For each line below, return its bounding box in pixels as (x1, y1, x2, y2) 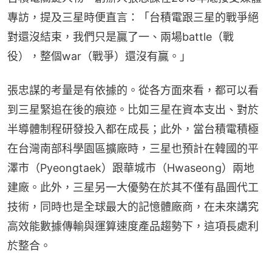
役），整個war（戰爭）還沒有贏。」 (7, 50, 191, 63)
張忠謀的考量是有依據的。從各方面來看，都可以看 (7, 84, 259, 97)
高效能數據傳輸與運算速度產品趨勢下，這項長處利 (7, 220, 259, 233)
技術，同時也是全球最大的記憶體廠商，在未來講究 (7, 200, 259, 214)
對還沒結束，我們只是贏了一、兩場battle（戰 (7, 30, 234, 44)
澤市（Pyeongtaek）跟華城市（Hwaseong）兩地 (7, 161, 254, 175)
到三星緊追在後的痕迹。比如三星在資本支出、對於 (7, 103, 259, 117)
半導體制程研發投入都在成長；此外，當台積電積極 (7, 123, 259, 136)
